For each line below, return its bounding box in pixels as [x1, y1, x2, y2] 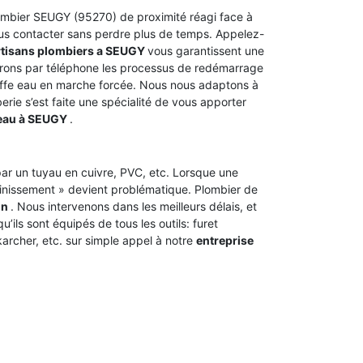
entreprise [196, 233, 254, 247]
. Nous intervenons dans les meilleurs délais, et [11, 199, 257, 213]
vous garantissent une [147, 44, 264, 58]
